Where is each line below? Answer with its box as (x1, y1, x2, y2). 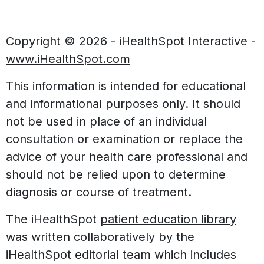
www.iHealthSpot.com (6, 52, 130, 67)
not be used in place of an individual (6, 114, 207, 129)
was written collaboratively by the (6, 230, 194, 245)
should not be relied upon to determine (6, 167, 226, 182)
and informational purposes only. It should (6, 97, 240, 111)
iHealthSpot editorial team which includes (6, 247, 236, 262)
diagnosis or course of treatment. (6, 185, 192, 200)
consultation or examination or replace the (6, 132, 243, 147)
